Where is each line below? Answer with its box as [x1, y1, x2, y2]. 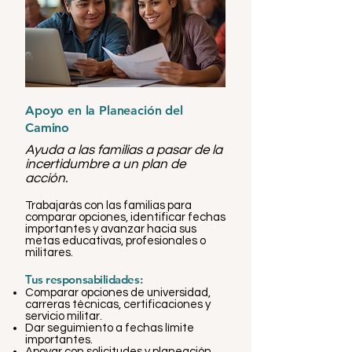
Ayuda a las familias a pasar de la [25, 143, 222, 157]
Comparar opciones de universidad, [25, 287, 211, 299]
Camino [25, 120, 70, 135]
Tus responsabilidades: [25, 272, 143, 287]
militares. [25, 247, 73, 258]
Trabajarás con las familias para [25, 200, 192, 211]
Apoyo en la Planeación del [25, 103, 183, 118]
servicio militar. [25, 310, 102, 322]
